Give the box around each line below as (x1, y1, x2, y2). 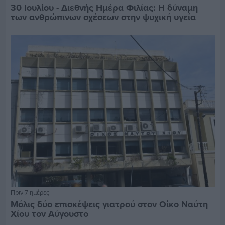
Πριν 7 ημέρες (10, 188, 49, 197)
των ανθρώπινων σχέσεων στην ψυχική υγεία (10, 10, 196, 24)
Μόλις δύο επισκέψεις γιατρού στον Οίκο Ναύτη (10, 198, 208, 211)
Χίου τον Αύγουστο (10, 207, 88, 221)
